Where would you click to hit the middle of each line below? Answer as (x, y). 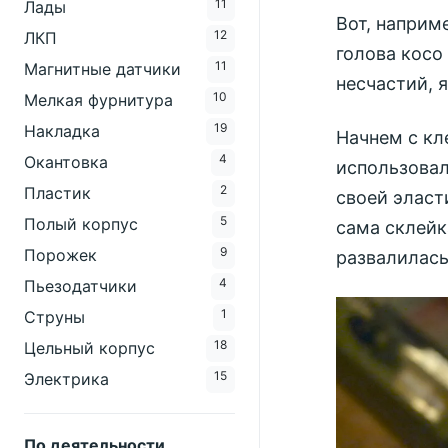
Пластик (57, 193)
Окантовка (66, 162)
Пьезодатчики (80, 286)
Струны (54, 317)
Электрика (66, 379)
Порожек (60, 255)
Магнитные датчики (102, 69)
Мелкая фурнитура (98, 100)
